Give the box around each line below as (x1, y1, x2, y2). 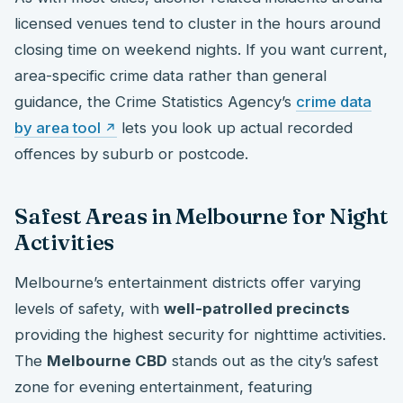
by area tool (14, 118, 101, 137)
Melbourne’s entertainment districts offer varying (14, 273, 361, 292)
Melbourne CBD (47, 352, 167, 371)
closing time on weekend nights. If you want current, (14, 40, 388, 58)
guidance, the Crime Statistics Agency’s (14, 92, 296, 111)
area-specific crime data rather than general (14, 66, 327, 85)
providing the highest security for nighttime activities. (14, 326, 386, 345)
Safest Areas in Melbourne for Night (14, 201, 389, 229)
